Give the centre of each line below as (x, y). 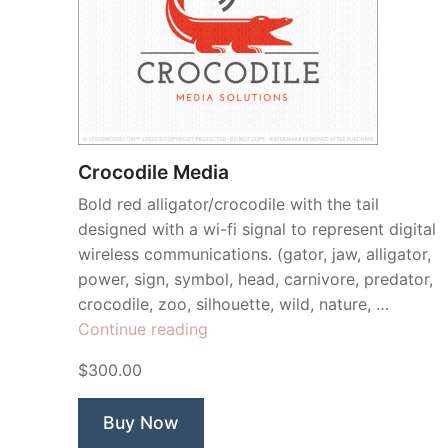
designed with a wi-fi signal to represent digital (257, 229)
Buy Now (141, 422)
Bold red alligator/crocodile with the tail (228, 204)
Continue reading (143, 329)
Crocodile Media (153, 172)
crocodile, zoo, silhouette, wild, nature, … (233, 304)
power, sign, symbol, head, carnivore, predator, (255, 279)
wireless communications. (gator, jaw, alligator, (254, 254)
